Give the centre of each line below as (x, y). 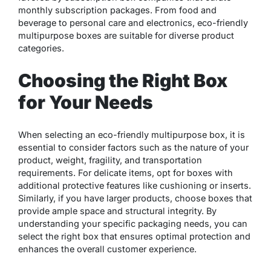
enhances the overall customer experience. (107, 249)
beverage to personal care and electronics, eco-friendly (133, 22)
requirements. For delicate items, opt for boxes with (126, 172)
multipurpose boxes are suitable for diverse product (126, 35)
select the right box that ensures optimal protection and (134, 236)
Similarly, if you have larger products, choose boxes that (135, 198)
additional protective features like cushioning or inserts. (135, 185)
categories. (41, 48)
